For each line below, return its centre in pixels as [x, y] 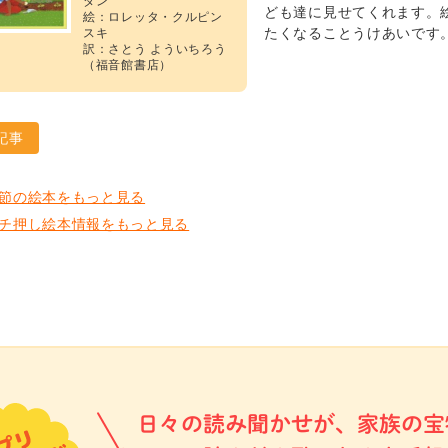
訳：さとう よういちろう [155, 48]
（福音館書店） [127, 64]
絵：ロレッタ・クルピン [153, 16]
